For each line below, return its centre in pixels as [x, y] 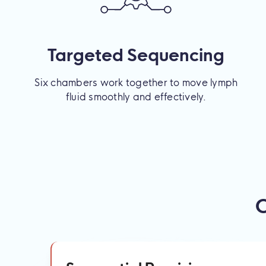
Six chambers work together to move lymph [136, 83]
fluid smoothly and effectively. [136, 97]
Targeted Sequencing [136, 55]
